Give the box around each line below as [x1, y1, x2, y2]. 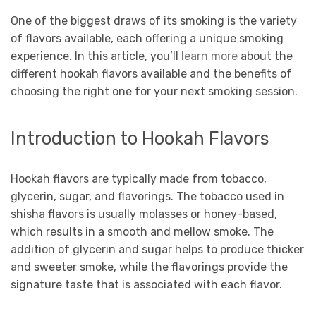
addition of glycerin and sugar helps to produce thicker [11, 243, 304, 257]
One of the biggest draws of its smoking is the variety [11, 13, 297, 28]
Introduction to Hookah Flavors [11, 128, 269, 150]
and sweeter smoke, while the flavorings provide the [11, 260, 288, 274]
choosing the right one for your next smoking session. [11, 84, 298, 98]
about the [238, 49, 293, 63]
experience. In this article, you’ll [11, 49, 181, 63]
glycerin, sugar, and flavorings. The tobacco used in [11, 190, 284, 204]
